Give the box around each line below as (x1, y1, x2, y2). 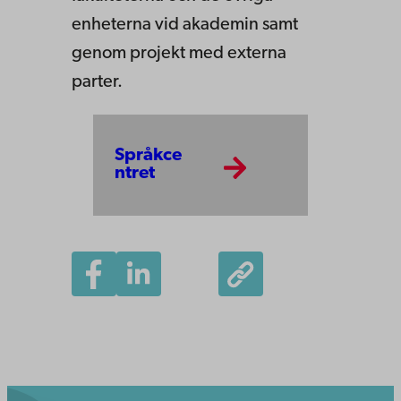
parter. (72, 73, 123, 91)
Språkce (115, 147, 182, 166)
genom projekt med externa (72, 44, 286, 63)
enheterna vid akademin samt (72, 15, 298, 34)
